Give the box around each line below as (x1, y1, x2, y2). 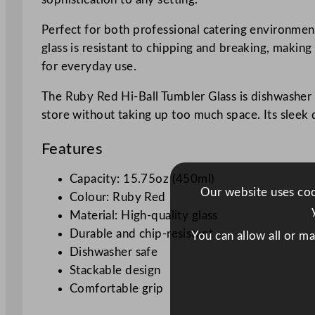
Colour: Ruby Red (69, 191, 166, 203)
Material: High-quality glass (69, 209, 218, 221)
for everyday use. (41, 60, 137, 72)
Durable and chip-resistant (69, 227, 213, 240)
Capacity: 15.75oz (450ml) (69, 172, 215, 185)
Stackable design (69, 264, 161, 276)
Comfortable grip (69, 282, 164, 295)
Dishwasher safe (69, 245, 158, 258)
